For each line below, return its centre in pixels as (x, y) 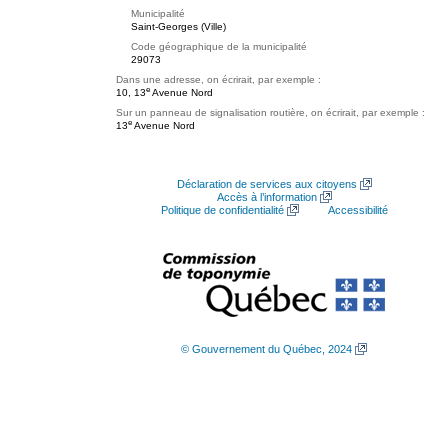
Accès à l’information (266, 197)
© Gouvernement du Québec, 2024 (266, 349)
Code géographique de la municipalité (219, 46)
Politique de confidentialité (222, 210)
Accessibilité (357, 210)
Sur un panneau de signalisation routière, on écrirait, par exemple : (270, 112)
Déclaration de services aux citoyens (266, 184)
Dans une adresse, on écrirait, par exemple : (218, 79)
